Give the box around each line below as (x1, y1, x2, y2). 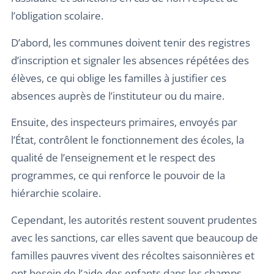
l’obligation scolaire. (11, 9, 103, 23)
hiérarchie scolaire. (11, 186, 101, 201)
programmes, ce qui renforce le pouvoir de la (11, 168, 225, 183)
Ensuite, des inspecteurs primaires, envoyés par (11, 115, 237, 130)
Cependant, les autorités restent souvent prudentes (11, 212, 257, 227)
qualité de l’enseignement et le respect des (11, 150, 215, 165)
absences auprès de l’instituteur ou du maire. (11, 88, 224, 103)
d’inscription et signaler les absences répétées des (11, 53, 249, 67)
